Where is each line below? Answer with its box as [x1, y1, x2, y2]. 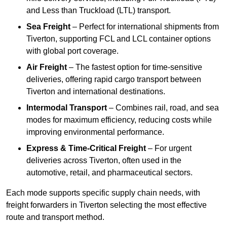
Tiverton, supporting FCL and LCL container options [26, 34, 211, 44]
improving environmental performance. [26, 128, 164, 137]
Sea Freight [26, 22, 70, 31]
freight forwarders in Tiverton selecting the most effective [6, 201, 207, 210]
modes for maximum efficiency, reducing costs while [26, 116, 212, 125]
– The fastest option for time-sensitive [67, 63, 202, 72]
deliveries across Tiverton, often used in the [26, 156, 181, 165]
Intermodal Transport [26, 103, 107, 112]
